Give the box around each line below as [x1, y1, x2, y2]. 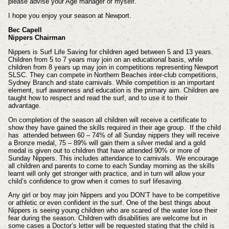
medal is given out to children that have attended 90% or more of [8, 146, 200, 154]
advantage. [8, 101, 41, 109]
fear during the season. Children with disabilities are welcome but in [8, 214, 207, 222]
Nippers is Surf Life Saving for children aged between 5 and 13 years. [8, 48, 213, 56]
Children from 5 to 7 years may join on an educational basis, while [8, 55, 203, 63]
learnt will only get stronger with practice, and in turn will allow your [8, 169, 205, 177]
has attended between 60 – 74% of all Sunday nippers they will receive [8, 131, 219, 139]
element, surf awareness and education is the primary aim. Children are [8, 86, 219, 94]
